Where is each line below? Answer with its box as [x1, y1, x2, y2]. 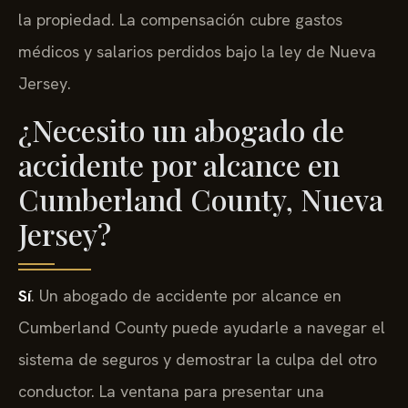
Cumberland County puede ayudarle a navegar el [18, 316, 385, 338]
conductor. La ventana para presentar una [18, 380, 324, 402]
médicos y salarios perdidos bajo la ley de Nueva [18, 41, 376, 63]
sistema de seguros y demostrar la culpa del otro [18, 348, 377, 370]
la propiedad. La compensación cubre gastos [18, 9, 342, 31]
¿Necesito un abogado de [18, 109, 344, 149]
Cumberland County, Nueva [18, 178, 383, 219]
